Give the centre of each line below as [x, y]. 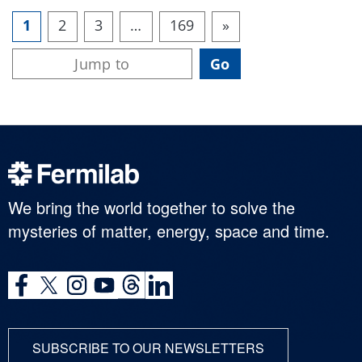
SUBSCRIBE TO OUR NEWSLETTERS [148, 347]
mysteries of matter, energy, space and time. [169, 230]
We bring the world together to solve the [152, 207]
